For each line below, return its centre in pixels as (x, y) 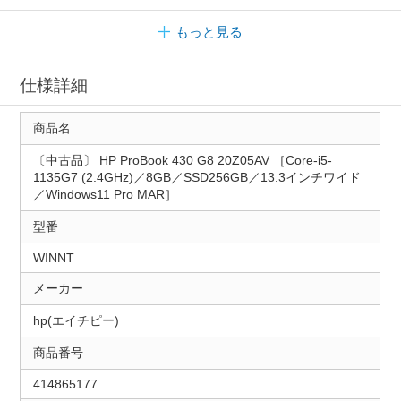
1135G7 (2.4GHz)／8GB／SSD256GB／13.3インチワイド (196, 178)
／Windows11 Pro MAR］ (105, 195)
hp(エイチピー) (76, 321)
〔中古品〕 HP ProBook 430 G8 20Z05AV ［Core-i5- (182, 161)
